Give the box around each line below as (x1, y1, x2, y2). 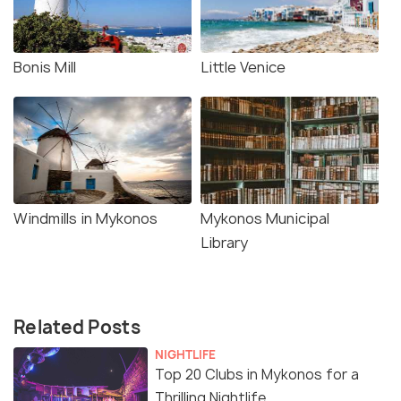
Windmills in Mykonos (13, 209, 158, 229)
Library (200, 233, 248, 253)
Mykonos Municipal (200, 209, 329, 229)
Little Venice (200, 57, 286, 78)
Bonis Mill (13, 57, 76, 78)
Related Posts (13, 315, 141, 340)
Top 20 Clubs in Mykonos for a (155, 365, 359, 385)
